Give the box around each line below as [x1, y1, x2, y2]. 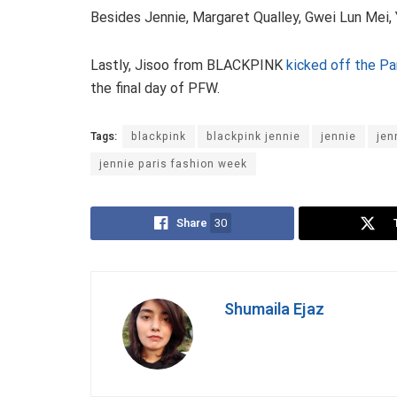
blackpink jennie [206, 128, 300, 145]
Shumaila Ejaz [224, 298, 324, 323]
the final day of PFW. [90, 80, 220, 97]
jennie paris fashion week [99, 156, 247, 173]
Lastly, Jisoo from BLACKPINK [90, 57, 286, 74]
